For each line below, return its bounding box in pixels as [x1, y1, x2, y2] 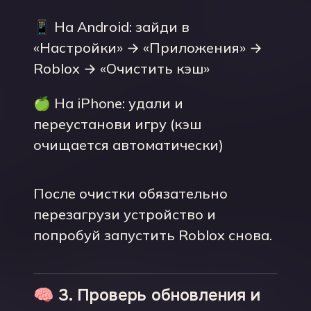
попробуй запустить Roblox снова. [33, 226, 272, 244]
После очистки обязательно [33, 185, 228, 202]
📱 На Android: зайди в [33, 18, 190, 35]
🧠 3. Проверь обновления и [33, 285, 260, 305]
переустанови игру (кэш [33, 115, 201, 133]
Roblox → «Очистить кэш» [33, 60, 210, 77]
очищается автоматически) [33, 136, 224, 153]
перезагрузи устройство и [33, 205, 216, 223]
